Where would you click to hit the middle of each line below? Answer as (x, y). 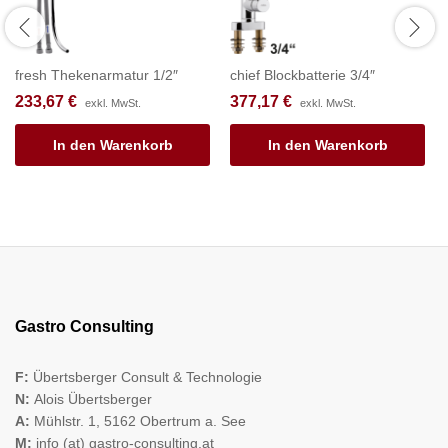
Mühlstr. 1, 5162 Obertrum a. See (140, 420)
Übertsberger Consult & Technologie (147, 376)
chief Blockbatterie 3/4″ (302, 74)
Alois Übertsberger (93, 398)
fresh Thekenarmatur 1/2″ (96, 74)
